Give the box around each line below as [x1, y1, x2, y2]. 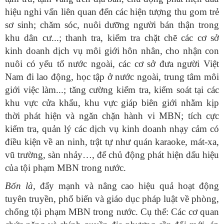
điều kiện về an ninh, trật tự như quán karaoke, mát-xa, [5, 136, 219, 147]
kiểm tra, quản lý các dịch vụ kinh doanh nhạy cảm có [5, 123, 219, 134]
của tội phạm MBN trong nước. [5, 162, 126, 173]
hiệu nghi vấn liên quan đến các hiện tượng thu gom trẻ [5, 6, 219, 17]
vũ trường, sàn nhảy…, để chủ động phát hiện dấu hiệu [5, 149, 219, 160]
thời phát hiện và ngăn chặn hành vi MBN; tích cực [5, 110, 219, 121]
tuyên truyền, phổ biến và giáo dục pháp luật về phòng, [5, 193, 219, 204]
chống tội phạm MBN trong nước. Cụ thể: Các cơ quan [5, 206, 219, 217]
